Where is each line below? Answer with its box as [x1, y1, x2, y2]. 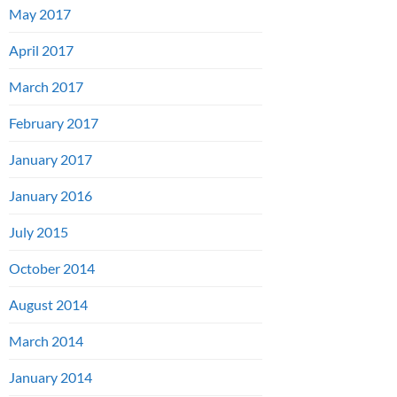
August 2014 [9, 296, 88, 314]
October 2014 [9, 260, 95, 277]
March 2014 [9, 332, 83, 350]
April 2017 [9, 42, 74, 59]
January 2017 [9, 151, 92, 168]
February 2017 [9, 114, 98, 132]
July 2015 [9, 223, 68, 241]
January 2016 [9, 187, 92, 205]
